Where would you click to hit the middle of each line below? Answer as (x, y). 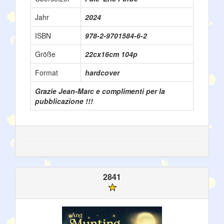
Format (46, 72)
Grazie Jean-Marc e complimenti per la (100, 91)
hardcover (102, 72)
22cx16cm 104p (111, 54)
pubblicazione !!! (64, 101)
